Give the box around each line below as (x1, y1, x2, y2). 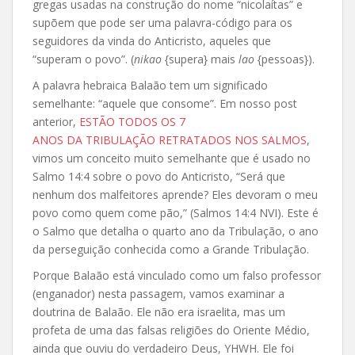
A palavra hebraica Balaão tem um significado (32, 77, 268, 93)
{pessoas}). (254, 51, 315, 67)
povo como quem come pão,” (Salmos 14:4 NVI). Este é (32, 204, 319, 220)
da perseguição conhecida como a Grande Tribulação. (32, 241, 309, 257)
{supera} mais (162, 51, 239, 67)
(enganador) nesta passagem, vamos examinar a (32, 285, 284, 301)
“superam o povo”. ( (32, 51, 134, 67)
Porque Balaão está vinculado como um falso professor (32, 267, 321, 283)
